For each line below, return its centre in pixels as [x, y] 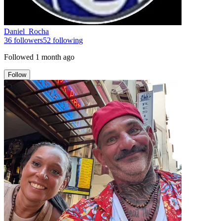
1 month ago [55, 57]
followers [27, 40]
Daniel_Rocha [26, 31]
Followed [19, 57]
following [67, 40]
